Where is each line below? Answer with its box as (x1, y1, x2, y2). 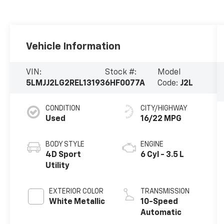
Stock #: (105, 68, 137, 76)
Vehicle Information (26, 41, 121, 51)
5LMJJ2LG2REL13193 (26, 79, 105, 87)
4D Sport (45, 151, 81, 159)
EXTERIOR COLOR (49, 188, 104, 195)
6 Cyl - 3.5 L (140, 151, 184, 159)
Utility (45, 162, 70, 170)
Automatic (140, 209, 181, 217)
